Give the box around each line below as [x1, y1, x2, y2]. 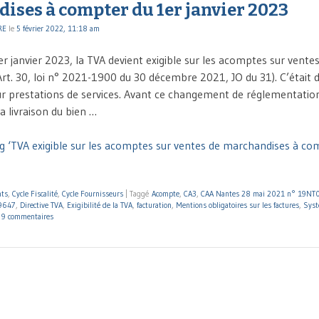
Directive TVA [20, 199, 63, 210]
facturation [137, 199, 172, 210]
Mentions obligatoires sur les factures [176, 199, 299, 210]
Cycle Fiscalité [12, 188, 58, 199]
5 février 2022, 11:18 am [16, 23, 100, 33]
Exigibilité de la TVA [67, 199, 132, 210]
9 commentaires [1, 211, 53, 221]
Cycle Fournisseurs [62, 188, 123, 199]
